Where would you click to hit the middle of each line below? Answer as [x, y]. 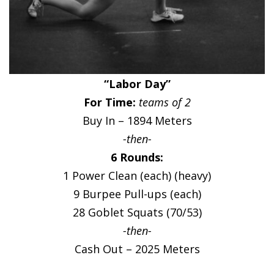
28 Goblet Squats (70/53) [137, 212]
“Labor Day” [137, 83]
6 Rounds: [137, 157]
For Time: [111, 102]
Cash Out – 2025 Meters [137, 249]
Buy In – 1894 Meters [137, 120]
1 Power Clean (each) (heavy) [137, 175]
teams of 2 [165, 102]
